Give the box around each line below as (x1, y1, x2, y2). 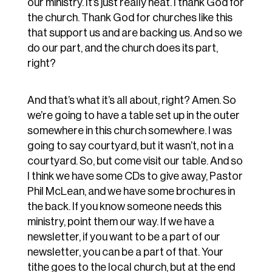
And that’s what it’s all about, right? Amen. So (27, 95, 236, 106)
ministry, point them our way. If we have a (27, 216, 214, 228)
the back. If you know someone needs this (27, 201, 222, 212)
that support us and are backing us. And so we (27, 27, 242, 39)
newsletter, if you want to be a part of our (27, 231, 220, 243)
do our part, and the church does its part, (27, 42, 218, 54)
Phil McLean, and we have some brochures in (27, 186, 235, 197)
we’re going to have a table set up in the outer (27, 110, 240, 121)
